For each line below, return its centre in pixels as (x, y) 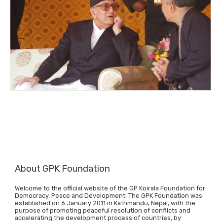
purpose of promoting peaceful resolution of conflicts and (103, 211)
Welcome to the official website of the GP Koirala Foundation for (110, 188)
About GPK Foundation (62, 169)
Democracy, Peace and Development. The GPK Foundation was (109, 196)
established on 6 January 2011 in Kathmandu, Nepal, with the (105, 203)
